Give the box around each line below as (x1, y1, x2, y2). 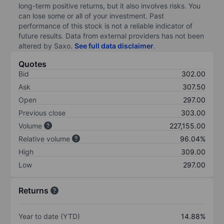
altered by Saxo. (18, 41, 74, 50)
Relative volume (18, 134, 70, 143)
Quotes (18, 58, 46, 69)
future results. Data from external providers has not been (18, 31, 204, 40)
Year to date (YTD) (18, 211, 80, 220)
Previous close (18, 108, 65, 117)
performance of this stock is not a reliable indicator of (18, 21, 192, 30)
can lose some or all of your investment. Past (18, 11, 164, 20)
